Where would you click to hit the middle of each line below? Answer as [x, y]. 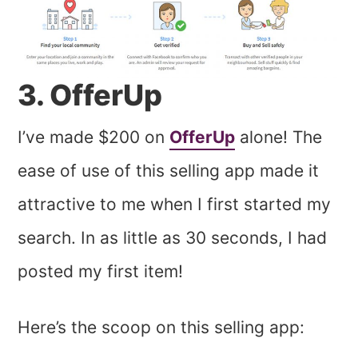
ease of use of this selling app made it [169, 170]
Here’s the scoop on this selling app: [161, 327]
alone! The [279, 137]
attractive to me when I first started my [175, 204]
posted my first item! [101, 271]
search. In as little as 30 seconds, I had [173, 237]
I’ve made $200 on [94, 137]
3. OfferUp [90, 95]
